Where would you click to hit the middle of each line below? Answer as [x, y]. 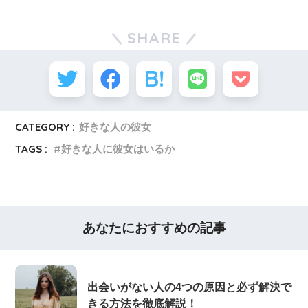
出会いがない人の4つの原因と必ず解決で [190, 287]
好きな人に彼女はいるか [118, 148]
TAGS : [32, 148]
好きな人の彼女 [115, 126]
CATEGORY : [45, 126]
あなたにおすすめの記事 [154, 228]
